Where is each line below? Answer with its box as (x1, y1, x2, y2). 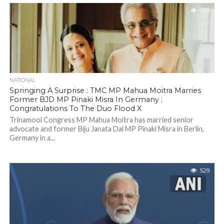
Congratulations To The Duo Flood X (9, 104, 141, 113)
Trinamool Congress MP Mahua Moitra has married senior (9, 115, 193, 124)
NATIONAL (9, 77, 35, 83)
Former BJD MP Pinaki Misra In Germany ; (9, 95, 162, 104)
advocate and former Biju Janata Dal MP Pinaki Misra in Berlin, (9, 124, 204, 133)
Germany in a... (9, 133, 55, 142)
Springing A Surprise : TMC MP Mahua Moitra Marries (9, 86, 201, 95)
